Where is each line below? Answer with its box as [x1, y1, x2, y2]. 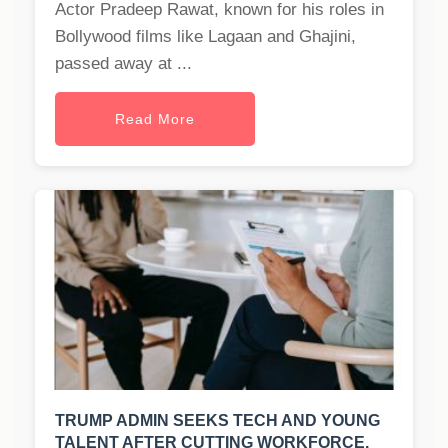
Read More [115, 111, 195, 128]
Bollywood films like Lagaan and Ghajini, [55, 27, 356, 47]
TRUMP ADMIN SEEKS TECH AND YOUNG [55, 412, 380, 430]
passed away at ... [55, 54, 192, 74]
